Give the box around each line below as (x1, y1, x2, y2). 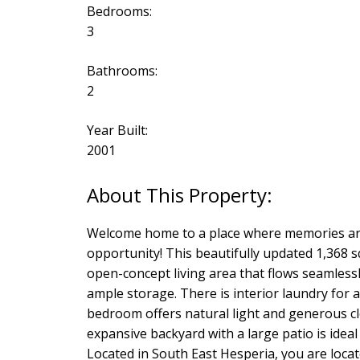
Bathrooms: (86, 62, 157, 80)
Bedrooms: (86, 2, 152, 21)
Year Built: (86, 121, 148, 140)
